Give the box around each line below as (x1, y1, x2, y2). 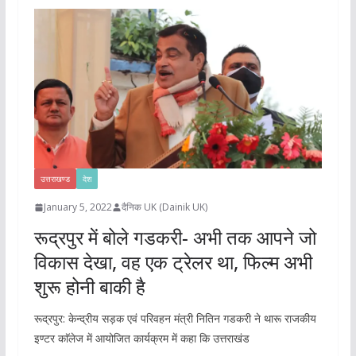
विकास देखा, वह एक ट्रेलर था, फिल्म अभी (33, 249, 312, 276)
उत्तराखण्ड (40, 173, 70, 185)
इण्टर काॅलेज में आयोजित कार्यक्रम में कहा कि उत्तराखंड (33, 331, 250, 346)
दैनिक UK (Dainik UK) (121, 200, 207, 215)
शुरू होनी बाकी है (33, 273, 145, 300)
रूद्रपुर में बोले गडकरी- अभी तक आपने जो (33, 224, 316, 251)
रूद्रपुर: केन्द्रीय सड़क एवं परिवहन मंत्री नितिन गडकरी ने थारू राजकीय (33, 311, 316, 327)
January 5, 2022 (43, 200, 112, 215)
